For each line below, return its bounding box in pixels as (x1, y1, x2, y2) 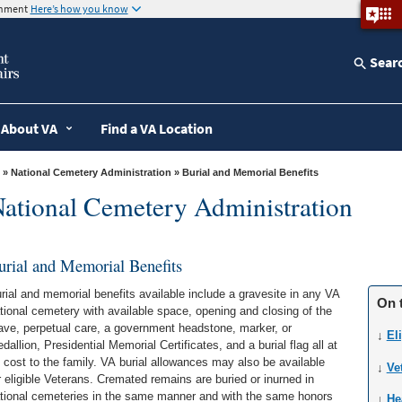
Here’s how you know (30, 2, 128, 16)
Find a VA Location (100, 118, 213, 137)
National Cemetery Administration (10, 166, 171, 178)
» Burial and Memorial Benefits (181, 166, 319, 178)
